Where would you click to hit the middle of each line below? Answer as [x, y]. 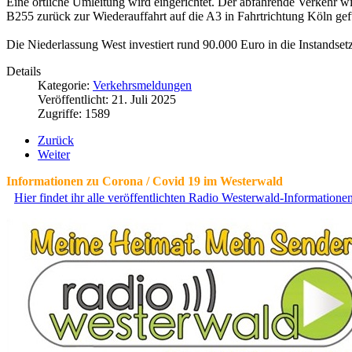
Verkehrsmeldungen [142, 86]
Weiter [54, 155]
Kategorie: [65, 86]
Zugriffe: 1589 [74, 114]
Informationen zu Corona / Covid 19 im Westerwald [145, 181]
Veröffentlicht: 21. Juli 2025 [107, 100]
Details [24, 71]
